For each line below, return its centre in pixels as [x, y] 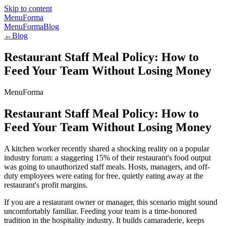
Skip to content [28, 8]
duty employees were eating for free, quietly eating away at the [104, 176]
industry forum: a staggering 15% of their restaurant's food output [107, 157]
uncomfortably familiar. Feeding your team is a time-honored [100, 211]
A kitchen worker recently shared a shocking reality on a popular [107, 148]
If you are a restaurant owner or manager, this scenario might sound [111, 202]
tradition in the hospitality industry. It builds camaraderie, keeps [104, 220]
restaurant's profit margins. [46, 185]
